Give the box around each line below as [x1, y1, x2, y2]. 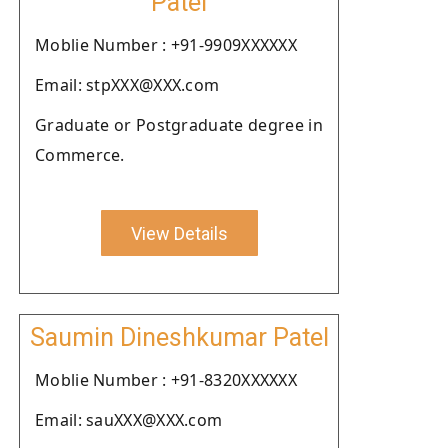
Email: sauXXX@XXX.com [35, 409, 223, 431]
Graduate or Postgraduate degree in [35, 114, 323, 136]
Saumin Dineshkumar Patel [29, 323, 329, 352]
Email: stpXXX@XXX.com [35, 74, 220, 96]
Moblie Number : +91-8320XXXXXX [35, 369, 297, 391]
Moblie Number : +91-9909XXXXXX [35, 34, 297, 56]
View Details [130, 222, 228, 244]
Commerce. [35, 144, 125, 166]
